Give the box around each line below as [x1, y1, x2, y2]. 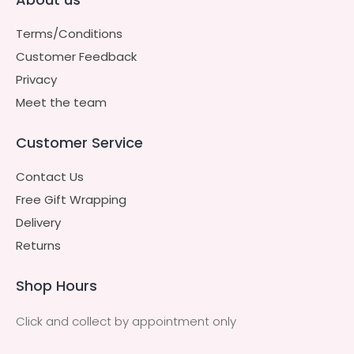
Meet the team [16, 93, 107, 111]
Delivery [16, 213, 61, 231]
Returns [16, 236, 61, 254]
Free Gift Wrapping [16, 190, 126, 208]
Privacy [16, 70, 57, 88]
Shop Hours [16, 275, 97, 296]
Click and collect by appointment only [16, 312, 236, 330]
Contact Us [16, 168, 84, 185]
